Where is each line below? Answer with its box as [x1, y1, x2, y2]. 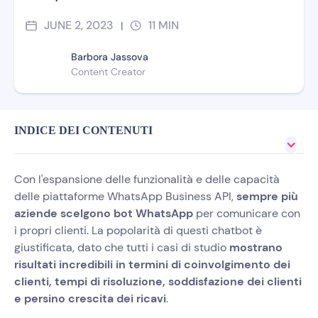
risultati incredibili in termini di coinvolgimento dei [14, 256, 290, 272]
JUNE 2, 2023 [44, 17, 114, 33]
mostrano [229, 239, 283, 255]
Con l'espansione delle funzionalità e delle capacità [14, 171, 280, 187]
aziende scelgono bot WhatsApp [14, 205, 193, 221]
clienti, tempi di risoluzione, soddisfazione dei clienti [14, 273, 302, 289]
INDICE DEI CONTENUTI [14, 124, 153, 136]
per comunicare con [193, 205, 300, 221]
